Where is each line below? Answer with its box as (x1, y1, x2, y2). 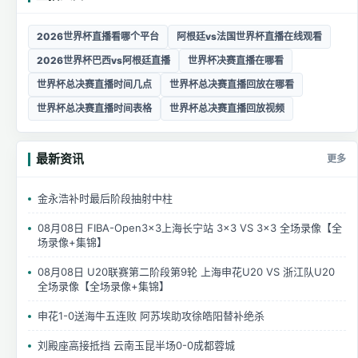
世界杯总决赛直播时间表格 (37, 101, 152, 114)
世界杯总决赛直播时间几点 (37, 78, 152, 90)
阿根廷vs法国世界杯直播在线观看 (177, 30, 322, 42)
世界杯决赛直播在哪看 (188, 54, 284, 66)
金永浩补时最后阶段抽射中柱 (38, 191, 173, 205)
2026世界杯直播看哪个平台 (37, 30, 159, 42)
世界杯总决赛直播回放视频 (169, 101, 284, 114)
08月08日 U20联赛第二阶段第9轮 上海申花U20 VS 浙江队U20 (38, 265, 335, 278)
